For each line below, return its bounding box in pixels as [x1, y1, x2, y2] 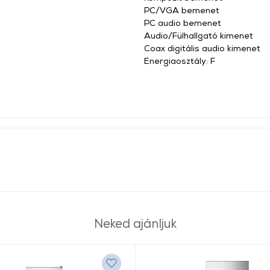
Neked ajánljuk [93, 216, 177, 230]
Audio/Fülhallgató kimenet [144, 30, 253, 40]
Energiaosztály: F [144, 55, 215, 66]
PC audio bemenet [144, 17, 221, 28]
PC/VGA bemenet [144, 5, 219, 15]
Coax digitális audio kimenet [144, 43, 260, 53]
